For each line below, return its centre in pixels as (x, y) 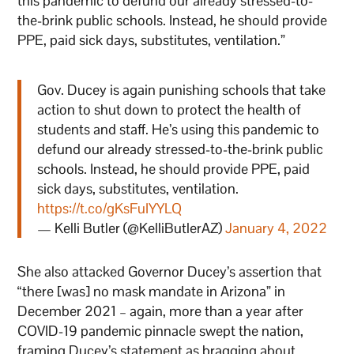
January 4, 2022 (277, 228)
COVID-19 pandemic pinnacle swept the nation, (161, 330)
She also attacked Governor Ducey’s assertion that (170, 271)
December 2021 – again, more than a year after (161, 311)
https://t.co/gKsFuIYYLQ (110, 208)
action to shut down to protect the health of (169, 109)
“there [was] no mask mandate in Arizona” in (152, 291)
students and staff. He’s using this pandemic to (179, 129)
